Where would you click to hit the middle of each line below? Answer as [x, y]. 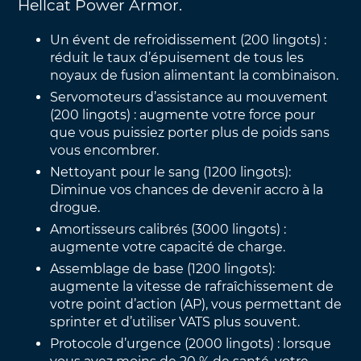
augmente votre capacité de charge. [168, 247]
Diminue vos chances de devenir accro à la [187, 189]
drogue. [75, 207]
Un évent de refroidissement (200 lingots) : [189, 39]
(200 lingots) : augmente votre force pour [183, 114]
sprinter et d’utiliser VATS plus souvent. [175, 322]
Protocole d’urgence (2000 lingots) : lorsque [191, 343]
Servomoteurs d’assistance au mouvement [189, 97]
